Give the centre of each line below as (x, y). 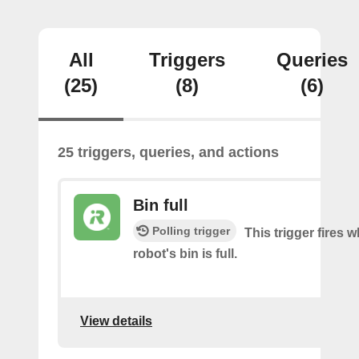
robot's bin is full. (185, 254)
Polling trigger (191, 231)
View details (116, 321)
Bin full (161, 205)
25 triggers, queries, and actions (168, 152)
